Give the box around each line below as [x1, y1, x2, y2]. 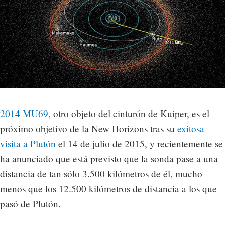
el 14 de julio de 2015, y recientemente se [56, 137, 223, 150]
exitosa [177, 122, 204, 135]
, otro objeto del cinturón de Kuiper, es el [48, 106, 209, 120]
